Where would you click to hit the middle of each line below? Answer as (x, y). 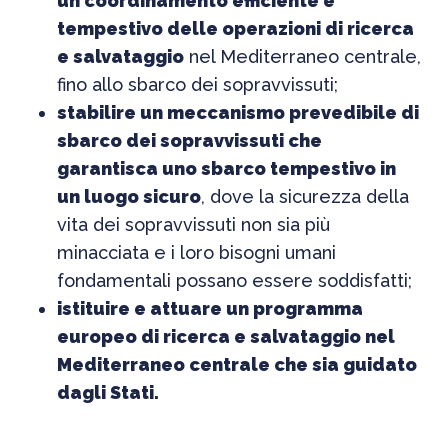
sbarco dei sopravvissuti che (189, 140)
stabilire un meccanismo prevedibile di (237, 112)
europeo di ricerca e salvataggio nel (225, 336)
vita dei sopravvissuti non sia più (193, 224)
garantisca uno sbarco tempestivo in (226, 168)
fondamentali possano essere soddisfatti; (234, 280)
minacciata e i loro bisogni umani (196, 252)
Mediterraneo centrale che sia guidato (236, 364)
